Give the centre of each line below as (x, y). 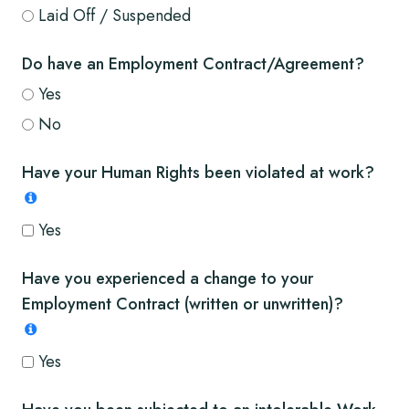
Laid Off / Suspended (115, 16)
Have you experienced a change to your (168, 279)
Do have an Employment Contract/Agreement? (193, 64)
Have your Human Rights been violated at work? (198, 173)
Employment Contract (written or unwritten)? (183, 304)
